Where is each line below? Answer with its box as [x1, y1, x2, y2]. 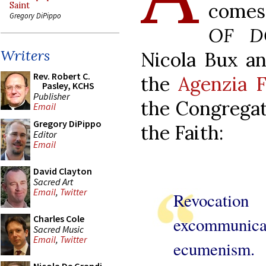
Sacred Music [33, 223, 84, 235]
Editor [33, 128, 56, 140]
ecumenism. [173, 237, 255, 260]
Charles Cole [33, 213, 84, 224]
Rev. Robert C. [33, 70, 90, 82]
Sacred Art [33, 175, 73, 188]
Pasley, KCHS [42, 80, 94, 91]
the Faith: [141, 120, 223, 145]
